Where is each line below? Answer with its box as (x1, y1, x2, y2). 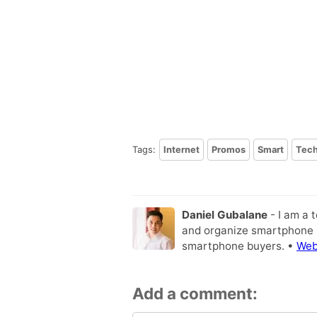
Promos (212, 144, 246, 156)
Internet (163, 144, 200, 156)
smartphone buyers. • (182, 238, 296, 253)
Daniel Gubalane (182, 207, 267, 221)
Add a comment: (132, 283, 258, 303)
